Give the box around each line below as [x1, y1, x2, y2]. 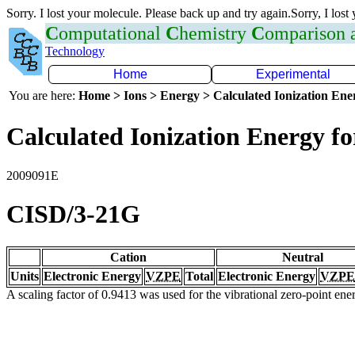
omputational [59, 23, 166, 44]
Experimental [256, 67, 330, 81]
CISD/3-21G [6, 200, 140, 229]
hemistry [179, 23, 251, 44]
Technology [45, 44, 105, 58]
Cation [110, 250, 147, 264]
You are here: [9, 89, 78, 102]
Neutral [282, 250, 323, 264]
